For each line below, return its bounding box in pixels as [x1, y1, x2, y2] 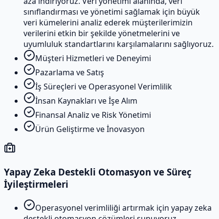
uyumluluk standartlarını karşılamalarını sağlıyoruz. [23, 38, 214, 49]
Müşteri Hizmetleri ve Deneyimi [35, 52, 151, 64]
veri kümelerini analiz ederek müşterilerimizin [23, 17, 193, 28]
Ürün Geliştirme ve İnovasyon [35, 123, 145, 134]
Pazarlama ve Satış [35, 66, 104, 78]
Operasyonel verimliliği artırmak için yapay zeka [35, 202, 212, 214]
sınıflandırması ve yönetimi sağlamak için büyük [23, 6, 200, 17]
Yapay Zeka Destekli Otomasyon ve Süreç [4, 165, 192, 178]
